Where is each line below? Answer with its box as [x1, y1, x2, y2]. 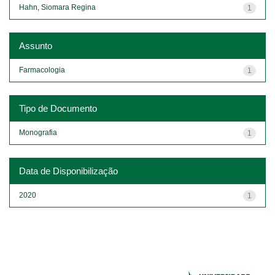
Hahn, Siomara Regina [19, 2, 96, 12]
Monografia [19, 128, 57, 137]
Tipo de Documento [19, 103, 97, 114]
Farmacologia [19, 65, 65, 74]
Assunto [19, 40, 52, 51]
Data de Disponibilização [19, 165, 118, 176]
